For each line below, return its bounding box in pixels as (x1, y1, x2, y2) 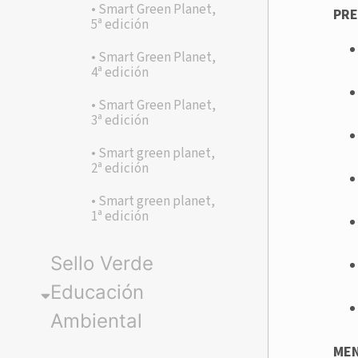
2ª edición (91, 159, 149, 179)
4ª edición (91, 63, 149, 83)
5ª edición (91, 15, 149, 35)
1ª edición (91, 207, 149, 227)
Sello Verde (50, 252, 153, 276)
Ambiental (50, 309, 142, 333)
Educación (50, 280, 144, 304)
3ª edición (91, 111, 149, 131)
